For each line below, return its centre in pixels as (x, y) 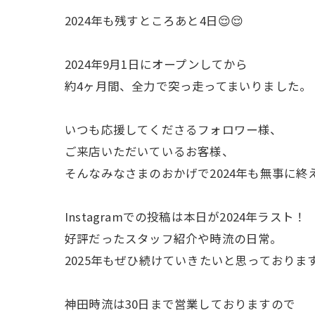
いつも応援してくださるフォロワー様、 (174, 129)
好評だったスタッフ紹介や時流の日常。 (174, 238)
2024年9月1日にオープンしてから (156, 64)
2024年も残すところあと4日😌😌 (154, 20)
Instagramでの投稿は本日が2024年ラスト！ (186, 217)
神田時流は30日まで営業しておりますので (180, 304)
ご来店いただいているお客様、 (149, 151)
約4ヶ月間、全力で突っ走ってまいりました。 (188, 86)
